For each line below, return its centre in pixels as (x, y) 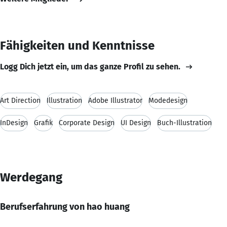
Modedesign (168, 100)
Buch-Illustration (184, 123)
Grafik (43, 123)
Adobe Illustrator (115, 100)
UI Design (136, 123)
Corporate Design (87, 123)
